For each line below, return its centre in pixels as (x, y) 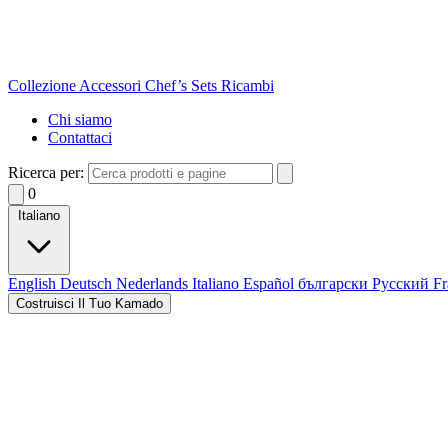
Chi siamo (80, 119)
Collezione (43, 85)
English (34, 283)
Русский (402, 283)
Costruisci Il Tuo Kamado (89, 303)
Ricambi (247, 85)
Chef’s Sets (183, 85)
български (335, 283)
